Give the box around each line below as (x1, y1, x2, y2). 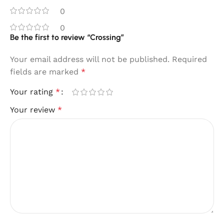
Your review (10, 104, 57, 114)
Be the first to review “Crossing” (10, 32, 124, 42)
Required (172, 54, 207, 64)
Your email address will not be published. (10, 54, 169, 64)
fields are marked (10, 66, 81, 76)
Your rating (10, 86, 55, 96)
